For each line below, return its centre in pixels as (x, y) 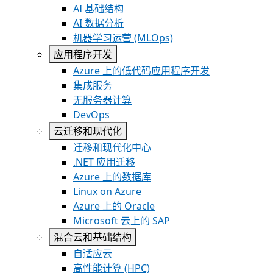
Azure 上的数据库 (112, 177)
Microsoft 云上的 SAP (122, 221)
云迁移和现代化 (88, 131)
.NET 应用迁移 (104, 162)
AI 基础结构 (98, 9)
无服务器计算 (102, 100)
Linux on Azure (107, 191)
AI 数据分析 (98, 23)
